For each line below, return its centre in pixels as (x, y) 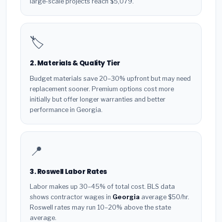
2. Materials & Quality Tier (75, 63)
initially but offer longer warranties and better (98, 99)
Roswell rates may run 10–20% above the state (100, 208)
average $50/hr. (165, 197)
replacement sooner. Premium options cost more (102, 89)
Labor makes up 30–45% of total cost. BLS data (102, 187)
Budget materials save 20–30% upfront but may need (110, 78)
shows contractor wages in (71, 197)
